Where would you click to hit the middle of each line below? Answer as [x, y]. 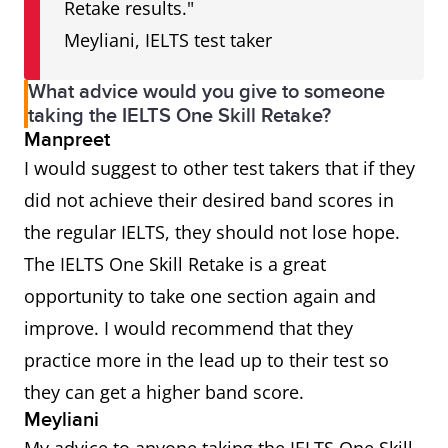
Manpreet [67, 140]
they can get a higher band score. [164, 392]
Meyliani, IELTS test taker [168, 40]
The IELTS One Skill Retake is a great [175, 264]
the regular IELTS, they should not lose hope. [212, 232]
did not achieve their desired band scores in [209, 200]
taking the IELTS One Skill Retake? [179, 116]
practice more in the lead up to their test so [206, 360]
